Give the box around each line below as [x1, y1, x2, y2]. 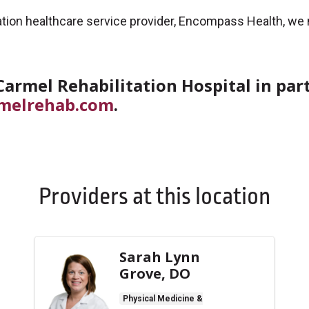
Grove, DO [119, 263, 190, 283]
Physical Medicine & [123, 293, 203, 303]
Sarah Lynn [119, 247, 200, 266]
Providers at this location [38, 180, 271, 213]
